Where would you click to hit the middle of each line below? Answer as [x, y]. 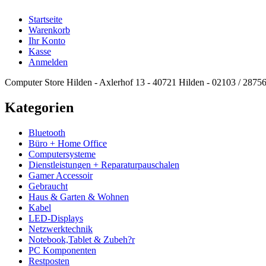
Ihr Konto [47, 41]
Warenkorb [49, 30]
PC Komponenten [62, 250]
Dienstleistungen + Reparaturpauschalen [104, 164]
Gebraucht [48, 186]
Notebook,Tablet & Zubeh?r [82, 239]
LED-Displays [56, 218]
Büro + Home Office [68, 143]
